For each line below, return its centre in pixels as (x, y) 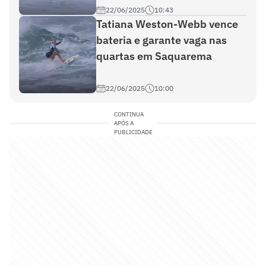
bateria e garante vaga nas (161, 40)
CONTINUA (129, 114)
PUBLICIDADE (133, 132)
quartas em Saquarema (154, 56)
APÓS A (123, 123)
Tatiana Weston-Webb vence (167, 24)
